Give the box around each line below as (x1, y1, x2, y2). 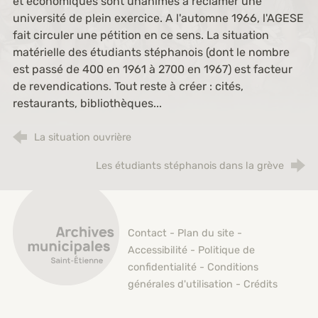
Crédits (243, 278, 278, 290)
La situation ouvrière (33, 131, 131, 143)
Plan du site (177, 227, 235, 239)
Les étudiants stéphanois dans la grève (96, 160, 285, 172)
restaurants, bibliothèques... (12, 97, 162, 110)
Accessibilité (128, 244, 188, 256)
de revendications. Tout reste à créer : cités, (12, 79, 243, 93)
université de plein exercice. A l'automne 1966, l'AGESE (12, 11, 304, 25)
